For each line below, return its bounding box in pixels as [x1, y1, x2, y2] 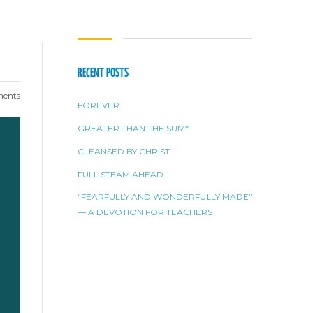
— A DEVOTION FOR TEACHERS [78, 207, 212, 218]
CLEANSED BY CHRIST [78, 146, 170, 157]
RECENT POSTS [78, 65, 129, 80]
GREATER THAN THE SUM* [78, 123, 189, 134]
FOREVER [78, 100, 119, 111]
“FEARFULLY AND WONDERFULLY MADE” [78, 191, 252, 203]
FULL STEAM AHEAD [78, 169, 163, 180]
